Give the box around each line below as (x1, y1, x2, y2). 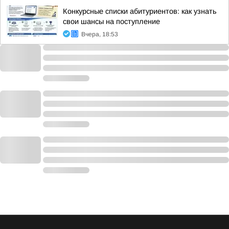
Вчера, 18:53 (81, 31, 118, 38)
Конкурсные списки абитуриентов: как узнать (63, 7, 217, 15)
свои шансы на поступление (63, 17, 160, 26)
